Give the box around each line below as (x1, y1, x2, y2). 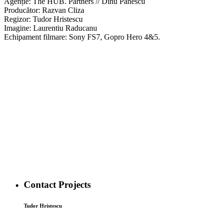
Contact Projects (24, 179, 91, 190)
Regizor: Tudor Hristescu (4, 14, 83, 23)
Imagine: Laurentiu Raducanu (4, 23, 97, 32)
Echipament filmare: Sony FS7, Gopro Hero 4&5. (4, 32, 160, 41)
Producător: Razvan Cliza (4, 5, 84, 14)
